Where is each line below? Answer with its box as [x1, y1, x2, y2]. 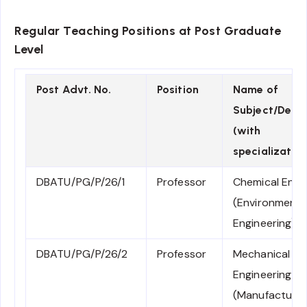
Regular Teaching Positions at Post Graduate [14, 23, 282, 38]
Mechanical [233, 247, 290, 262]
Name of [233, 83, 278, 97]
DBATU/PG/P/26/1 [36, 175, 125, 190]
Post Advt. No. [36, 83, 112, 97]
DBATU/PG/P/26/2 [36, 247, 128, 262]
